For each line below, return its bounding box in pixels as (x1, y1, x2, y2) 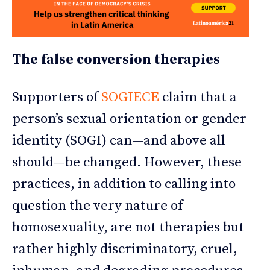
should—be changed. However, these (12, 153, 242, 171)
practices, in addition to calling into (12, 175, 236, 193)
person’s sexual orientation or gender (12, 110, 246, 128)
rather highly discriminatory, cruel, (12, 240, 237, 258)
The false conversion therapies (12, 51, 220, 69)
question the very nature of (12, 196, 183, 215)
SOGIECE (101, 88, 159, 106)
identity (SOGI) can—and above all (12, 131, 225, 149)
